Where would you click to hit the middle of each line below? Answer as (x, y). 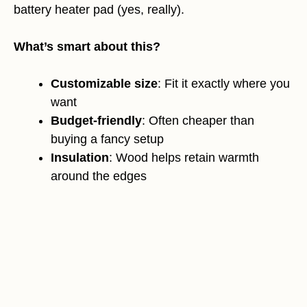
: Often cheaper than (198, 121)
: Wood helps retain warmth (184, 158)
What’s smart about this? (87, 47)
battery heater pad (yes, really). (99, 10)
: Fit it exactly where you (224, 84)
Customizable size (104, 84)
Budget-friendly (96, 121)
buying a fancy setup (107, 139)
